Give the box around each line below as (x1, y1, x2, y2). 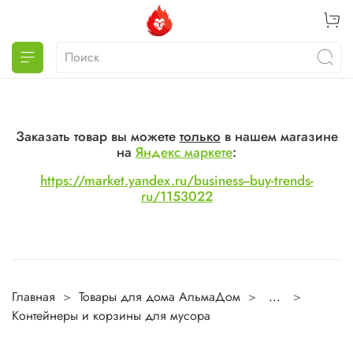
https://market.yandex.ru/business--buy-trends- (39, 170, 314, 190)
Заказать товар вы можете (15, 126, 180, 146)
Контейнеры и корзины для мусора (12, 307, 210, 325)
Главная (12, 288, 55, 307)
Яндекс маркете (136, 142, 232, 162)
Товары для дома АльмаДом (79, 288, 240, 307)
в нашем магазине (220, 126, 338, 146)
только (179, 126, 221, 146)
